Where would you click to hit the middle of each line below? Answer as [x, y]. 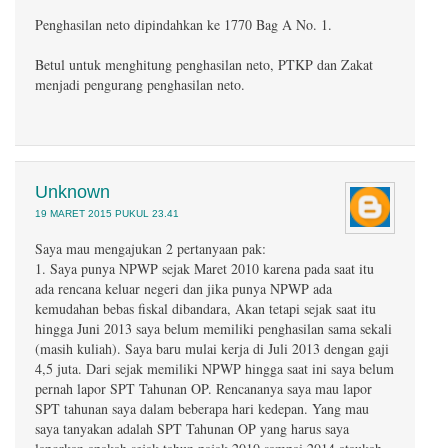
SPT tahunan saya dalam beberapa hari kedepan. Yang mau [202, 408]
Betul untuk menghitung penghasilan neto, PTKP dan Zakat [204, 64]
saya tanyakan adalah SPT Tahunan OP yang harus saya [192, 428]
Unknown [72, 192]
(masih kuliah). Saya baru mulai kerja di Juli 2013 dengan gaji [212, 348]
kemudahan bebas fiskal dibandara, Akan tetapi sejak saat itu [205, 308]
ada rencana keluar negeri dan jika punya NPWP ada [183, 288]
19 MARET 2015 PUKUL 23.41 [107, 213]
